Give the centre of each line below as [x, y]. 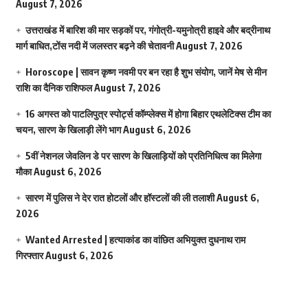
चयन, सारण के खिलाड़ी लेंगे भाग [68, 129]
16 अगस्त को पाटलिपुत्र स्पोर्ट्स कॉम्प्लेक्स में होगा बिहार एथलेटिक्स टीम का [148, 113]
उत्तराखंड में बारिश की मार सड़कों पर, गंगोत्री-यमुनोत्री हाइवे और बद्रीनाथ [147, 30]
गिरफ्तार [29, 255]
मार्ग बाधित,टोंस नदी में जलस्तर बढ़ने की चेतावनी [95, 45]
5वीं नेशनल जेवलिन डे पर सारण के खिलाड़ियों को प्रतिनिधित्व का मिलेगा [143, 155]
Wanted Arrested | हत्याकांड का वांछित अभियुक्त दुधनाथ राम [135, 239]
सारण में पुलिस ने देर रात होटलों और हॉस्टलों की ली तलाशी [120, 197]
